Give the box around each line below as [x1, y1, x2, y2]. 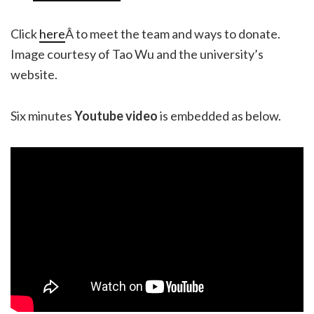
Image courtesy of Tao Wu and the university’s [11, 46, 264, 62]
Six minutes [11, 108, 74, 124]
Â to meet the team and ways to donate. [65, 26, 280, 42]
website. [11, 67, 57, 83]
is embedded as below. [158, 108, 281, 124]
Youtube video [74, 108, 158, 124]
